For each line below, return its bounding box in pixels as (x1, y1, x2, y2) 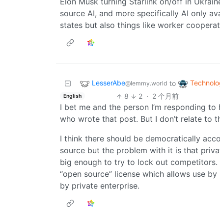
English (63, 92, 82, 99)
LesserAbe (92, 79, 125, 87)
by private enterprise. (60, 181, 139, 191)
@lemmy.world (125, 80, 167, 87)
